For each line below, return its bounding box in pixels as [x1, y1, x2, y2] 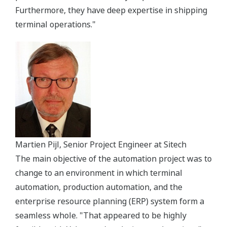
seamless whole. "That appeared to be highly [15, 210, 186, 221]
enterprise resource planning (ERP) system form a [15, 196, 204, 207]
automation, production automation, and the [15, 181, 182, 193]
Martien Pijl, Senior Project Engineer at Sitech [15, 139, 186, 150]
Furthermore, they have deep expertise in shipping [15, 5, 207, 16]
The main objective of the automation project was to [15, 153, 212, 164]
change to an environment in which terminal [15, 167, 182, 178]
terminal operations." [15, 19, 96, 30]
